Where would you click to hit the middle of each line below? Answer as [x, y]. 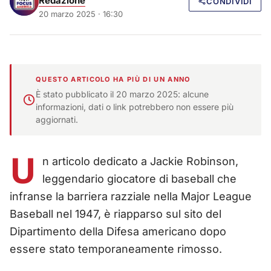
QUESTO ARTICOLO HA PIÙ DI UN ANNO [113, 79]
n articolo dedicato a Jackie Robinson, [140, 161]
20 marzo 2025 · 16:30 [81, 14]
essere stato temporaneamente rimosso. [116, 249]
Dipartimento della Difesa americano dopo [118, 231]
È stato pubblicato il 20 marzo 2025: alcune [122, 94]
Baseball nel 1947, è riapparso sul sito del [116, 214]
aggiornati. [57, 119]
